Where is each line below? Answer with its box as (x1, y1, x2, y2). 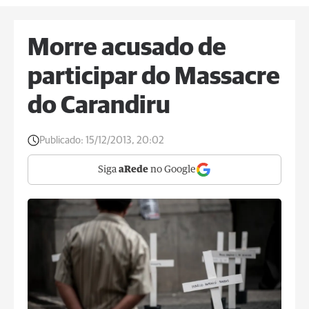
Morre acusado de (28, 36, 226, 61)
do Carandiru (28, 94, 170, 119)
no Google (148, 165, 196, 175)
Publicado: (39, 135, 83, 146)
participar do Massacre (28, 65, 280, 90)
